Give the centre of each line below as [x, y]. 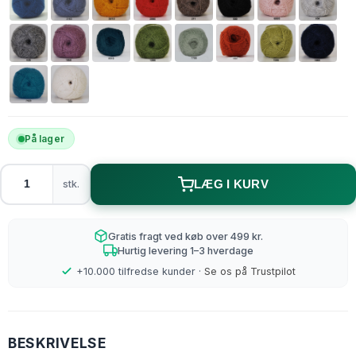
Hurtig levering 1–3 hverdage [185, 250]
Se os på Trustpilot [250, 272]
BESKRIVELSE [57, 343]
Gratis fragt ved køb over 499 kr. [185, 236]
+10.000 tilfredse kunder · [139, 272]
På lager [44, 138]
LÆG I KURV [231, 184]
